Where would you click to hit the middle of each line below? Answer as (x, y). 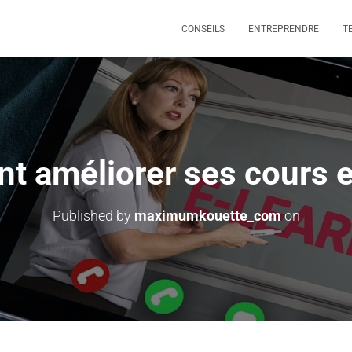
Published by (93, 216)
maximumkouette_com (207, 216)
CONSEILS (203, 29)
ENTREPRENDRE (284, 29)
